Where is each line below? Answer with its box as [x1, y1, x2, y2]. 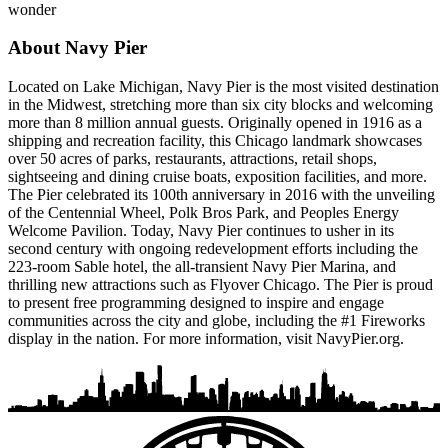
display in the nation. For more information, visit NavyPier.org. [8, 330, 404, 348]
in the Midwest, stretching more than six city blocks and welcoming [8, 96, 433, 114]
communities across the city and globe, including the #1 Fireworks [8, 312, 425, 330]
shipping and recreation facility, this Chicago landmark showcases [8, 132, 422, 150]
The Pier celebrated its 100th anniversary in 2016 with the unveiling [8, 186, 435, 204]
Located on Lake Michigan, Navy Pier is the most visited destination [8, 78, 439, 96]
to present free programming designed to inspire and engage [8, 294, 384, 312]
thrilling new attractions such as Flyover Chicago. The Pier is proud [8, 276, 433, 294]
